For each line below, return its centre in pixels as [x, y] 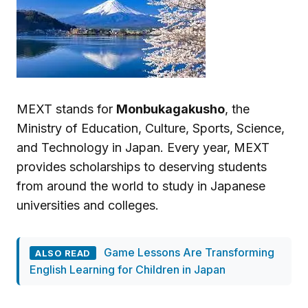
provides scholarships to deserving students [142, 167]
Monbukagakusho [170, 109]
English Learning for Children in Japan [128, 270]
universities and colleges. [88, 206]
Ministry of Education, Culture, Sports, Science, [151, 129]
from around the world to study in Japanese [141, 186]
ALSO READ [63, 253]
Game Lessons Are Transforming [189, 253]
